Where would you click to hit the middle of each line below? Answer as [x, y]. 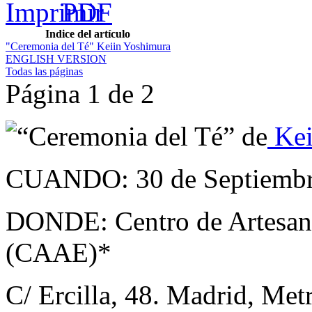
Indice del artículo [88, 33]
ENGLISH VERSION [56, 58]
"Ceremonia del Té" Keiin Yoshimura [88, 46]
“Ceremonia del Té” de [142, 136]
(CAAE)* [58, 252]
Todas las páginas [44, 71]
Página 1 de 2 [80, 93]
